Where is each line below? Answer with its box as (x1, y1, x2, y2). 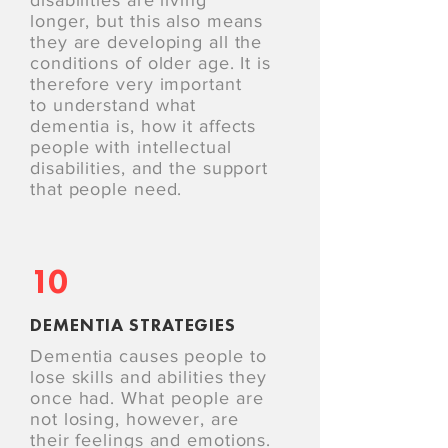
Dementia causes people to (30, 346, 267, 366)
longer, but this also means (30, 11, 264, 31)
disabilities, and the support (30, 158, 269, 178)
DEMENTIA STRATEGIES (30, 313, 237, 336)
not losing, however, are (30, 409, 239, 429)
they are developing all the (30, 32, 263, 52)
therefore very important (30, 74, 242, 94)
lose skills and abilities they (30, 367, 267, 387)
